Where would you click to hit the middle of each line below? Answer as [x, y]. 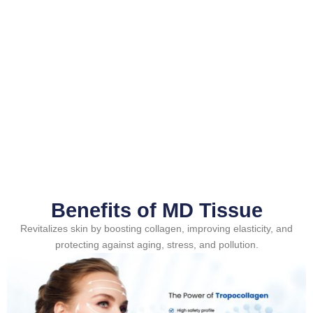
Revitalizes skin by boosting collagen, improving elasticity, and [156, 228]
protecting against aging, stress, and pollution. [156, 244]
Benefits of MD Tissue [156, 210]
